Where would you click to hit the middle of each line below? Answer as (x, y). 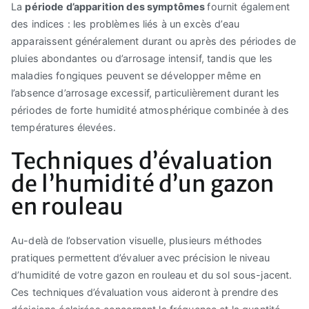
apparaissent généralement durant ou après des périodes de (154, 41)
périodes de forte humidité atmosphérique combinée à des (150, 110)
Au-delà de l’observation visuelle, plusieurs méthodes (137, 240)
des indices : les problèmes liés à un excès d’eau (126, 23)
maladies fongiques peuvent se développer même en (136, 75)
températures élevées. (64, 127)
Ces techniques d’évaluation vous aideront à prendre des (145, 292)
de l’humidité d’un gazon (143, 183)
